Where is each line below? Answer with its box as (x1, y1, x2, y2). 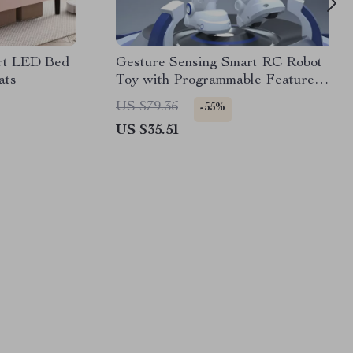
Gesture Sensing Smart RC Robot (116, 56, 322, 70)
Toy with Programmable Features (116, 73, 321, 87)
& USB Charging (116, 91, 220, 105)
